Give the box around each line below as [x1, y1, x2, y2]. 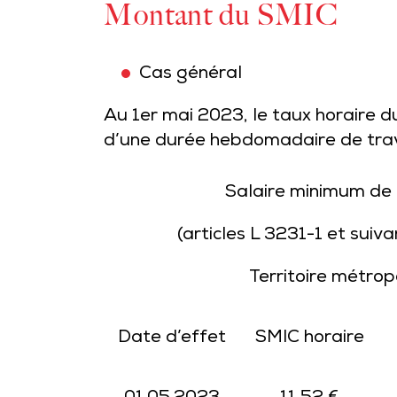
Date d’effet [118, 328, 226, 349]
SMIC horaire [254, 328, 364, 349]
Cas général [139, 64, 242, 85]
